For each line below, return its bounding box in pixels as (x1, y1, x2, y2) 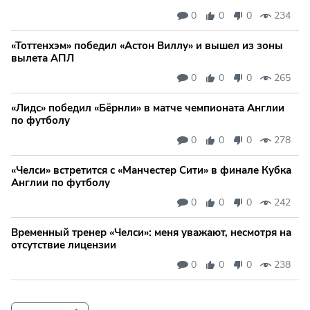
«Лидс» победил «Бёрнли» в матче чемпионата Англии (11, 101, 284, 116)
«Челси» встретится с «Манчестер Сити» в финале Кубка (11, 163, 291, 178)
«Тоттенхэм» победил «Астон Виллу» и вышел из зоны (11, 39, 283, 53)
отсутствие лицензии (11, 238, 116, 253)
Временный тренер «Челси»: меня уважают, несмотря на (11, 226, 291, 240)
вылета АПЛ (11, 51, 74, 66)
